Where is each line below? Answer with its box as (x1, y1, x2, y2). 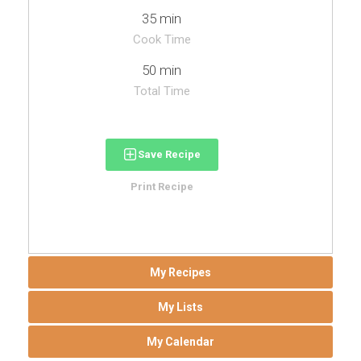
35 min (142, 10, 181, 27)
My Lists (158, 301, 203, 314)
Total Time (133, 84, 190, 99)
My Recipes (150, 266, 211, 280)
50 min (142, 62, 181, 79)
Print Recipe (130, 180, 193, 193)
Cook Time (132, 32, 191, 48)
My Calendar (147, 335, 214, 349)
